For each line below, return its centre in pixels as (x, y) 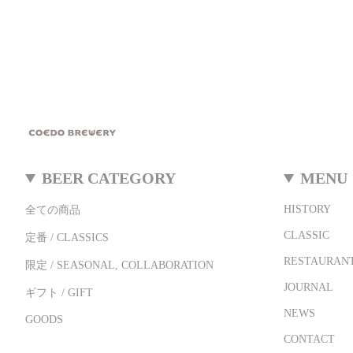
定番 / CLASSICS (67, 238)
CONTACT (309, 340)
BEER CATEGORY (109, 178)
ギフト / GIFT (59, 293)
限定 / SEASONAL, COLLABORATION (119, 266)
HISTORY (307, 210)
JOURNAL (308, 288)
